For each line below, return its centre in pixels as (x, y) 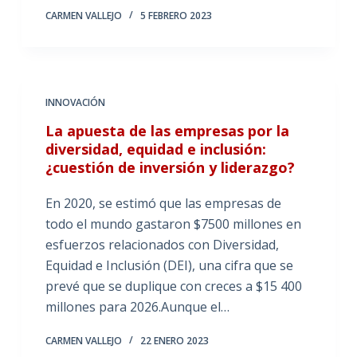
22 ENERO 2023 (174, 341)
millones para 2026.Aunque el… (137, 307)
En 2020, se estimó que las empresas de (163, 203)
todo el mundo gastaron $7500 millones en (173, 224)
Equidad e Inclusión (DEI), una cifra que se (169, 265)
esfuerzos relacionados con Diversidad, (162, 245)
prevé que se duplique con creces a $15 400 (173, 286)
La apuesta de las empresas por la (167, 131)
